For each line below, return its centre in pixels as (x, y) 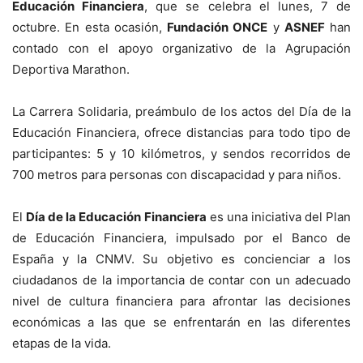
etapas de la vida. (62, 344)
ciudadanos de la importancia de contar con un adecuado (181, 280)
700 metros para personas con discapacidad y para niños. (177, 175)
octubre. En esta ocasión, (90, 28)
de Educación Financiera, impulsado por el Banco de (181, 238)
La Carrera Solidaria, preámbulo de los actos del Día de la (181, 112)
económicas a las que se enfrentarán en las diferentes (181, 322)
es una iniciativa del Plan (279, 217)
